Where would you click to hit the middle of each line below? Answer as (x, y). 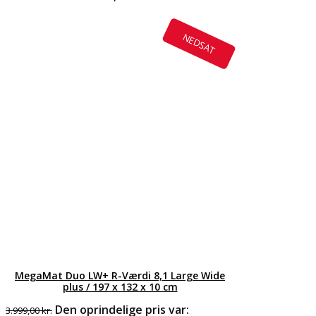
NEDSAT (199, 43)
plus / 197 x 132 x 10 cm (120, 286)
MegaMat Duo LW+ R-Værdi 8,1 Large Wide (120, 275)
